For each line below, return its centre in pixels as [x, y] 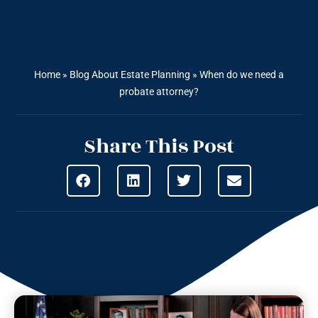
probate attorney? [159, 92]
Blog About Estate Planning [130, 75]
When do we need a [242, 75]
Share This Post [159, 147]
